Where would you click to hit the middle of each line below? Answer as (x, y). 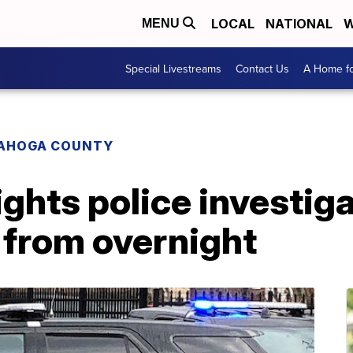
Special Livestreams (173, 68)
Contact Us (262, 68)
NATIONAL (299, 24)
